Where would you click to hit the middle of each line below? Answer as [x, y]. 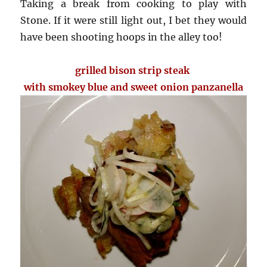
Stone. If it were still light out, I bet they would [133, 21]
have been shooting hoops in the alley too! [122, 37]
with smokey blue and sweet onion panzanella [133, 87]
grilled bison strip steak [133, 71]
